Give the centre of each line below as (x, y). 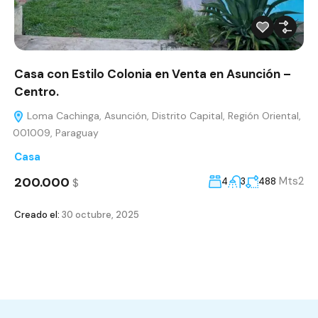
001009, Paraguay (56, 133)
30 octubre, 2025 (99, 215)
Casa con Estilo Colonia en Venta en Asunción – (153, 74)
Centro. (37, 92)
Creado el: (37, 215)
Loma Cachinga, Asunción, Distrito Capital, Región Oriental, (163, 116)
